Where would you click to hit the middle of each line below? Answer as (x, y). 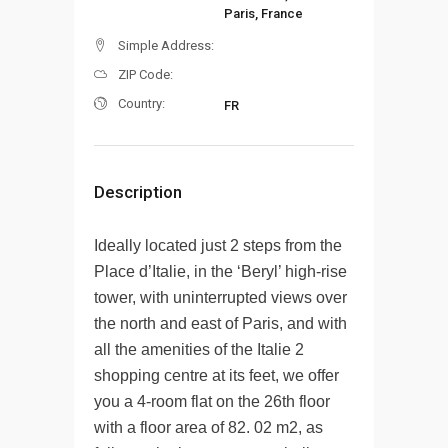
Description (138, 191)
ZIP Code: (145, 74)
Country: (141, 103)
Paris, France (263, 13)
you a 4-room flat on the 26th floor (212, 401)
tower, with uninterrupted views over (220, 297)
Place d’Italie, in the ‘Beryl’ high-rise (220, 271)
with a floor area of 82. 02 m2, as (208, 427)
